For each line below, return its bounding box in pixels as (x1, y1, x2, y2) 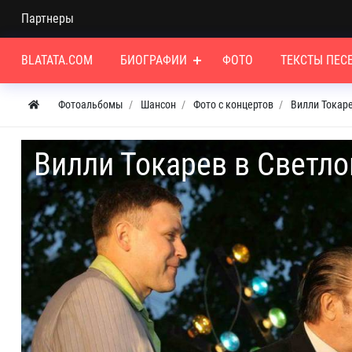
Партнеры (21, 11, 74, 26)
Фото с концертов (193, 98, 273, 111)
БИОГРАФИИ (120, 53, 188, 68)
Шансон (141, 98, 176, 111)
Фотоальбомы (58, 98, 123, 111)
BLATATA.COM (21, 53, 93, 68)
